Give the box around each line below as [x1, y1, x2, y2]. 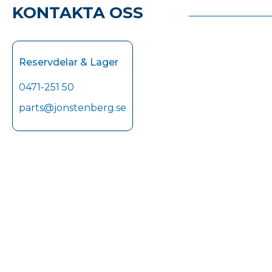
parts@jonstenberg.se [19, 102, 126, 114]
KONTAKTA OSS [12, 3, 143, 23]
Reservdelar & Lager [19, 56, 118, 69]
